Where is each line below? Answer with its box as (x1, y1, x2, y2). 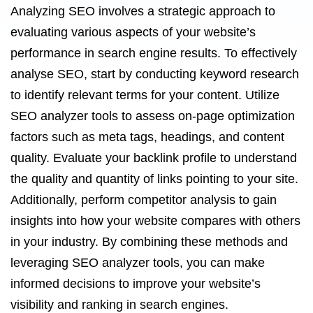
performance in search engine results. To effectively (10, 46, 297, 60)
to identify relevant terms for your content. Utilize (10, 88, 279, 102)
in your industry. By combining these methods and (10, 235, 288, 249)
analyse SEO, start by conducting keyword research (10, 67, 299, 81)
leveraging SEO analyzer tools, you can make (10, 256, 265, 270)
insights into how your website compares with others (10, 214, 300, 228)
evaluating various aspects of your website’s (10, 25, 256, 39)
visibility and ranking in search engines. (10, 298, 228, 312)
